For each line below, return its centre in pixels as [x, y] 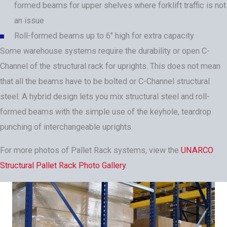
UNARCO [197, 150]
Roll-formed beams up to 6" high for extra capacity [104, 35]
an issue [29, 20]
